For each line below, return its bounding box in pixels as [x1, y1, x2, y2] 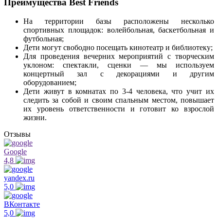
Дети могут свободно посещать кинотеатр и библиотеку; [23, 43, 213, 52]
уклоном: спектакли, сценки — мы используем [23, 61, 214, 69]
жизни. [23, 113, 47, 122]
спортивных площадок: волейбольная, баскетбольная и [23, 26, 214, 34]
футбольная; [23, 35, 64, 43]
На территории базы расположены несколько [23, 17, 214, 25]
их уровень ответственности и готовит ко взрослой [23, 105, 214, 113]
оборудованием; [23, 78, 76, 87]
